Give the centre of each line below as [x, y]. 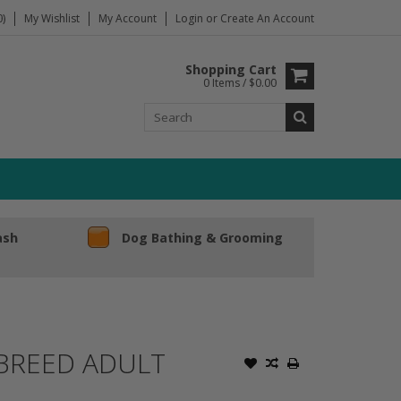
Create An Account [267, 18]
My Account [128, 18]
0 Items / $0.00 [240, 83]
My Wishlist [52, 18]
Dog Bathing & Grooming [203, 237]
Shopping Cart [231, 69]
